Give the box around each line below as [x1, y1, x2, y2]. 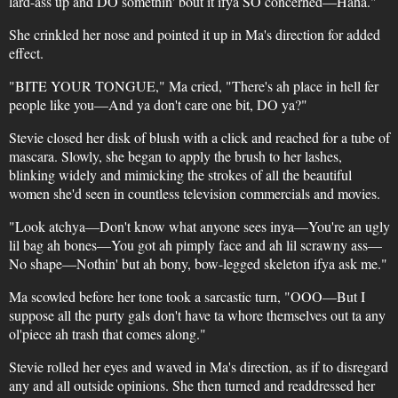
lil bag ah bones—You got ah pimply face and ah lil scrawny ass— [8, 235, 382, 254]
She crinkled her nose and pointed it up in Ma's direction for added [8, 25, 380, 44]
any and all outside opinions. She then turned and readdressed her [8, 376, 375, 394]
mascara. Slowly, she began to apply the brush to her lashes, [8, 147, 342, 165]
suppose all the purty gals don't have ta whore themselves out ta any [8, 306, 386, 324]
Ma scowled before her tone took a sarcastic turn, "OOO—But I [8, 287, 365, 306]
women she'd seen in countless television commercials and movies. [8, 184, 380, 203]
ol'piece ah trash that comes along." [8, 324, 206, 343]
